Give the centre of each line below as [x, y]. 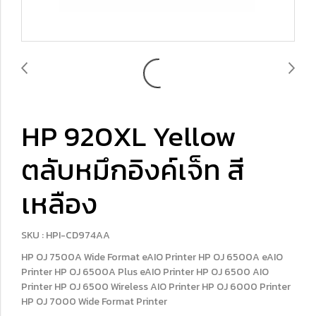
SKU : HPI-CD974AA [66, 235]
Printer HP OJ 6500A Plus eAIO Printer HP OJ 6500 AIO [145, 272]
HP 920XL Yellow [129, 136]
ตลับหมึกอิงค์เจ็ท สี [133, 170]
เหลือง [59, 204]
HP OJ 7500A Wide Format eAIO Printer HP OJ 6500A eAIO [152, 257]
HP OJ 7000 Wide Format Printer [94, 302]
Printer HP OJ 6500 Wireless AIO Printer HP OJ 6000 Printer [156, 287]
